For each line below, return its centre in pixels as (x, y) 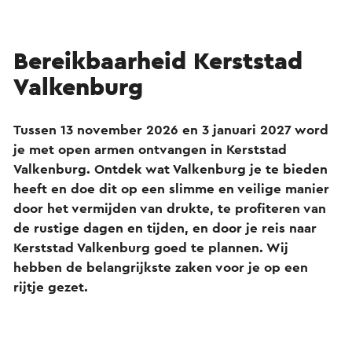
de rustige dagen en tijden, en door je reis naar (165, 228)
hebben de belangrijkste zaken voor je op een (161, 268)
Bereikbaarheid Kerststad (158, 62)
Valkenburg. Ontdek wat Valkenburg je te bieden (170, 169)
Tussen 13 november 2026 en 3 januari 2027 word (171, 130)
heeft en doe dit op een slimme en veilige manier (171, 189)
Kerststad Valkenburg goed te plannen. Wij (151, 248)
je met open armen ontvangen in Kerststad (150, 150)
